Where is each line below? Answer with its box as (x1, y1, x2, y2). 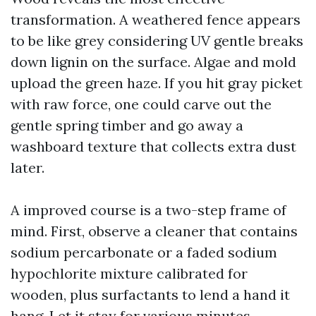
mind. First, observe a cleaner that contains (11, 222, 298, 240)
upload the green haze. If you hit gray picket (11, 74, 303, 92)
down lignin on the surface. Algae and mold (11, 53, 296, 71)
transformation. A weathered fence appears (11, 11, 300, 28)
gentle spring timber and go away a (11, 116, 243, 134)
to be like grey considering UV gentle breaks (11, 32, 303, 49)
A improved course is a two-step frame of (11, 201, 286, 219)
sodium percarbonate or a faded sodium (11, 243, 277, 261)
